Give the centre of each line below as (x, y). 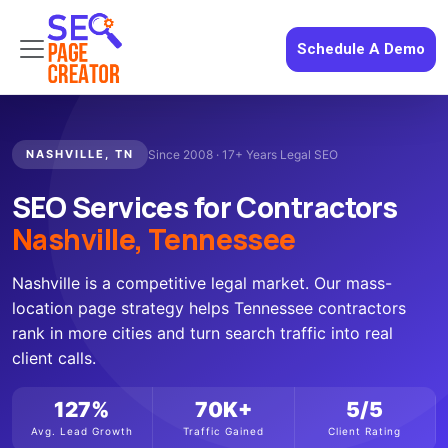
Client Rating (365, 431)
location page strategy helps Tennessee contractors (209, 308)
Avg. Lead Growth (82, 431)
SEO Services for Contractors (205, 207)
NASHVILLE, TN (80, 154)
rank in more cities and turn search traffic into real (202, 333)
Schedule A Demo (361, 48)
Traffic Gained (223, 431)
